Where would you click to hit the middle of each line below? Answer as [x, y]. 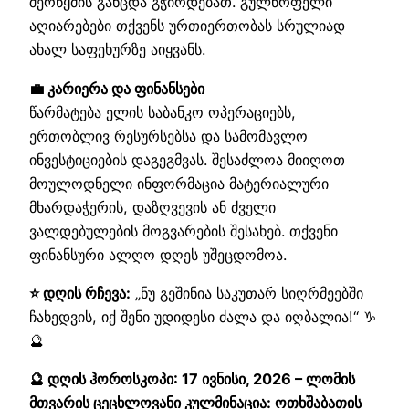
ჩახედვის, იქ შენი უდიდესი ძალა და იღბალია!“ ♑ [203, 316]
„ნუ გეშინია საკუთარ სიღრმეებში [247, 293]
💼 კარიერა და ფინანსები [117, 88]
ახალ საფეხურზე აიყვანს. [117, 50]
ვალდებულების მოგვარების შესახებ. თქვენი [184, 231]
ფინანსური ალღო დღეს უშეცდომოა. [158, 254]
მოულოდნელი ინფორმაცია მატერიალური [179, 183]
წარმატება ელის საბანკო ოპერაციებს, [163, 112]
